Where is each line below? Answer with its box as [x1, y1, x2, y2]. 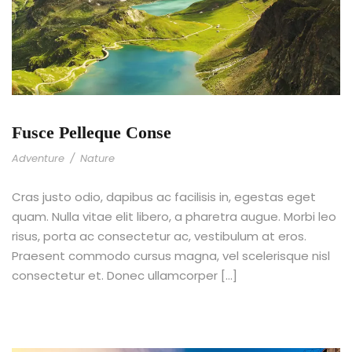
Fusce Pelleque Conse [12, 123, 171, 143]
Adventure [12, 151, 64, 167]
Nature [80, 151, 115, 167]
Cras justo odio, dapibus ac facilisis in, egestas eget [12, 189, 316, 206]
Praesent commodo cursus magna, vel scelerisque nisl [12, 247, 330, 265]
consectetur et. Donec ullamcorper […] [12, 267, 237, 284]
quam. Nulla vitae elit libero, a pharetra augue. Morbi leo [12, 208, 336, 225]
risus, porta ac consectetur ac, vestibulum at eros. [12, 228, 306, 245]
